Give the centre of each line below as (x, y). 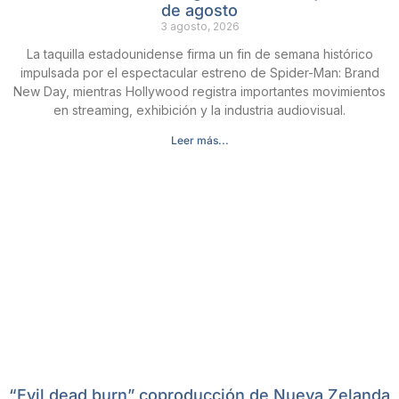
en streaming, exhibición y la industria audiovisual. (199, 110)
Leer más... (199, 140)
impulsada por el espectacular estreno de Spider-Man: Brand (199, 73)
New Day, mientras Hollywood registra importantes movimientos (199, 91)
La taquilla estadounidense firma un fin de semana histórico (199, 54)
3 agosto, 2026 (199, 26)
